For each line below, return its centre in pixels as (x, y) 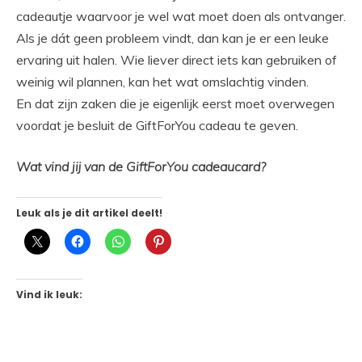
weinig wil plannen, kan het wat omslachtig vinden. (162, 82)
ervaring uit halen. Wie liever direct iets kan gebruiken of (177, 60)
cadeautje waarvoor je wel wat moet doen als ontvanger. (181, 17)
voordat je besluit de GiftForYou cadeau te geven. (157, 126)
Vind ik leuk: (49, 295)
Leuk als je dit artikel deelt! (89, 213)
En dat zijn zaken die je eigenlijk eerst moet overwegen (175, 104)
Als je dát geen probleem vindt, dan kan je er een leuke (173, 38)
